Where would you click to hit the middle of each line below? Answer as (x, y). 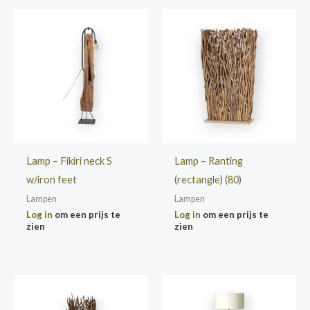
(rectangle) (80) (208, 179)
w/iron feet (51, 179)
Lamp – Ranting (208, 161)
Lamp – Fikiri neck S (69, 161)
